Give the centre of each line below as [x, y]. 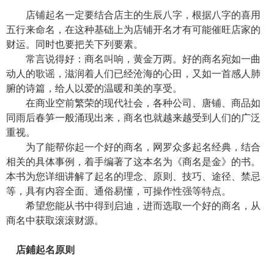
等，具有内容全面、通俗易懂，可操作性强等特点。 [119, 191]
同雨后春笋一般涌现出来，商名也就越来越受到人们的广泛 [133, 118]
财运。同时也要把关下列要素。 [76, 44]
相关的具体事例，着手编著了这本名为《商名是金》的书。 [133, 162]
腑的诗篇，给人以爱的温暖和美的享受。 [94, 88]
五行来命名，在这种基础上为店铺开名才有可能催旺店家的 [133, 30]
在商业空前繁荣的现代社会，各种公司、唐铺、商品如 [143, 103]
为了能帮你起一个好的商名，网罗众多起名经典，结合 [143, 147]
